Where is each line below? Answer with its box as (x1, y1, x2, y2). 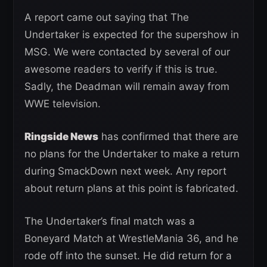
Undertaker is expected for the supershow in (24, 28, 239, 41)
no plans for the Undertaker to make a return (24, 147, 240, 160)
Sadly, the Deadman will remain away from (24, 80, 229, 92)
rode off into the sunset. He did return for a (24, 249, 232, 262)
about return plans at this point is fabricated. (24, 182, 238, 194)
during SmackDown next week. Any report (24, 164, 226, 177)
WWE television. (24, 97, 101, 110)
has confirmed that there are (98, 130, 238, 142)
